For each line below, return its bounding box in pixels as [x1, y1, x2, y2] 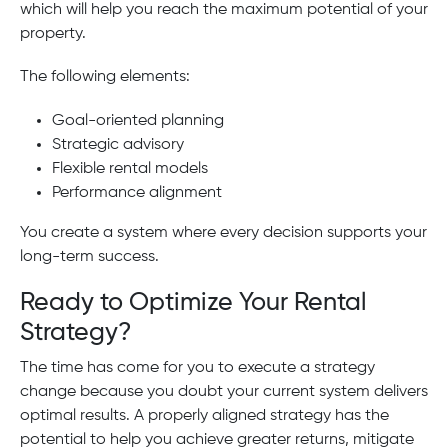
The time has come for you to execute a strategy [20, 359, 375, 376]
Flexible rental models [52, 160, 208, 177]
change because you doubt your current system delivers [20, 383, 428, 400]
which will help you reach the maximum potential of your [20, 2, 428, 19]
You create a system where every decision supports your [20, 224, 427, 241]
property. [20, 26, 86, 43]
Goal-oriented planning [52, 112, 224, 129]
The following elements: [20, 69, 190, 86]
